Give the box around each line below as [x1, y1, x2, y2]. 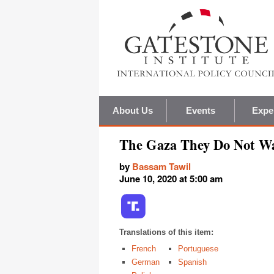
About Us [112, 105, 154, 116]
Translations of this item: [119, 228, 213, 237]
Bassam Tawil [132, 160, 191, 174]
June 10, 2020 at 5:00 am [119, 172, 223, 186]
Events [185, 105, 216, 116]
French [131, 244, 156, 254]
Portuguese [178, 244, 218, 254]
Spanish [178, 257, 207, 267]
